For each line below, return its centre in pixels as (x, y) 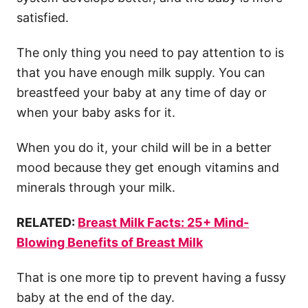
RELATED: (47, 222)
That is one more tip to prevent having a (136, 277)
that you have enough (82, 72)
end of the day (129, 297)
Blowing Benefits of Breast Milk (110, 242)
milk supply (180, 72)
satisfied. (43, 17)
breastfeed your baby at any (101, 92)
